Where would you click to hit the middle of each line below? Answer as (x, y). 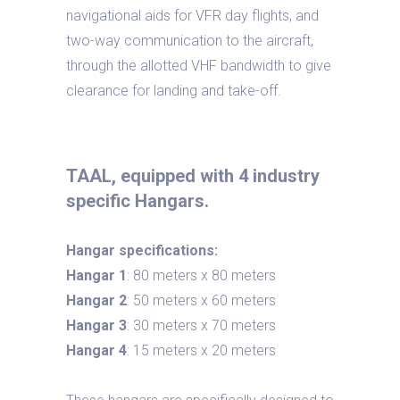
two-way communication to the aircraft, (190, 41)
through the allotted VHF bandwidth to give (199, 66)
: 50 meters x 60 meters (201, 300)
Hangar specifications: (142, 250)
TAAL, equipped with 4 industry (193, 176)
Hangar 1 (96, 275)
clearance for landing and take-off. (174, 91)
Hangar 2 (96, 300)
